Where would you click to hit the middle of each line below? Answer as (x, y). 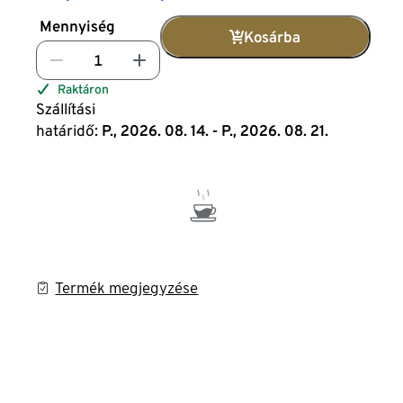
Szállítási (66, 109)
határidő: (67, 130)
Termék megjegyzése (127, 288)
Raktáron (84, 89)
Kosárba (272, 37)
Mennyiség (78, 26)
